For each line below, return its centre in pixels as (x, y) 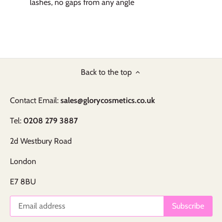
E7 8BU (23, 181)
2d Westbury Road (41, 141)
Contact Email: (35, 100)
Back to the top (106, 72)
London (23, 161)
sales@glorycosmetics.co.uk (108, 100)
